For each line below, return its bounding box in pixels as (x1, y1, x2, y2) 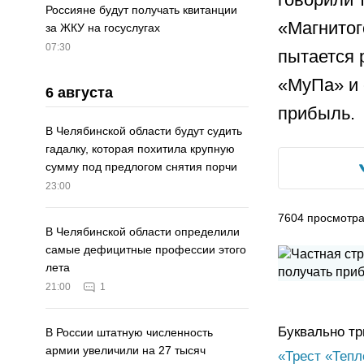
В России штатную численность (45, 326, 213, 340)
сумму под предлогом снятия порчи (45, 160, 237, 174)
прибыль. (278, 103, 355, 123)
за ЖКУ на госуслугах (45, 21, 160, 35)
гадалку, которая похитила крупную (45, 142, 235, 156)
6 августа (45, 84, 113, 102)
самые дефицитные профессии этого (45, 243, 246, 257)
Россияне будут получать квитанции (45, 3, 237, 17)
